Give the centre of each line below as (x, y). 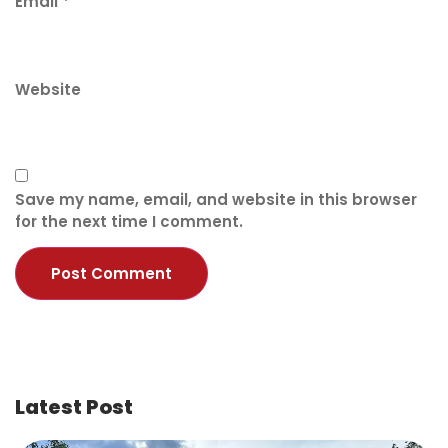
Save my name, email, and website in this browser (216, 199)
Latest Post (74, 407)
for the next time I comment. (129, 221)
